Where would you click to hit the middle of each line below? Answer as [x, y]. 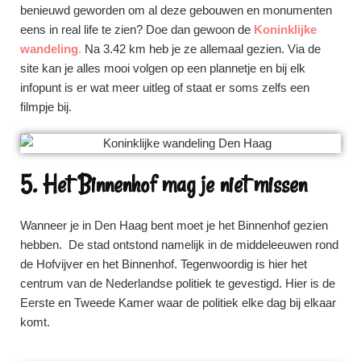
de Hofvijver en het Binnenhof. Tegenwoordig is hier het [164, 264]
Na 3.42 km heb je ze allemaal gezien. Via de [201, 48]
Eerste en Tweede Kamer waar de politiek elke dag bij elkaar [178, 303]
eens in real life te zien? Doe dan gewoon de [137, 29]
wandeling [49, 48]
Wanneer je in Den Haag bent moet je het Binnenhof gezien [174, 225]
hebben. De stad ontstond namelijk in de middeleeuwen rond [179, 245]
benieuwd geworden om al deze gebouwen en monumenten [176, 10]
